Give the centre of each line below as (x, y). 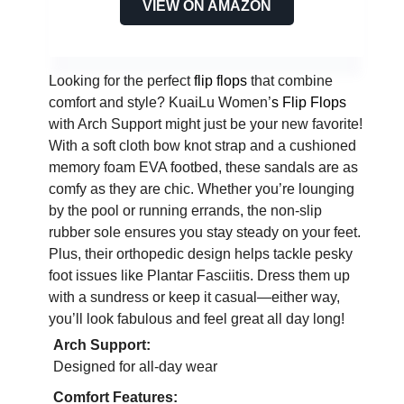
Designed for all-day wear (135, 367)
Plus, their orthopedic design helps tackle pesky (201, 254)
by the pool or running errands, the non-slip (185, 211)
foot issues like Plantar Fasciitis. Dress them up (199, 276)
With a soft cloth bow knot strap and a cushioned (202, 146)
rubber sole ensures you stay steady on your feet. (205, 233)
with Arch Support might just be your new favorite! (206, 124)
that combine (290, 81)
